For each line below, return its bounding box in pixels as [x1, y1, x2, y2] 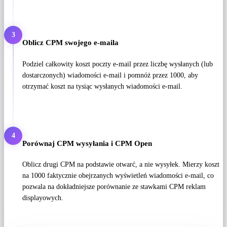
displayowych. [22, 194, 63, 202]
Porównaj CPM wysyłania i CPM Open [22, 138, 152, 147]
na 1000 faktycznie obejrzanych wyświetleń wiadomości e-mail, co [22, 172, 214, 180]
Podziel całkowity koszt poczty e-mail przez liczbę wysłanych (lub [22, 60, 213, 68]
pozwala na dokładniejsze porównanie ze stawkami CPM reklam [22, 183, 206, 191]
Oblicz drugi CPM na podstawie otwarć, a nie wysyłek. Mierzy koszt [22, 161, 219, 169]
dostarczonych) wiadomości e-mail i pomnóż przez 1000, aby [22, 71, 198, 79]
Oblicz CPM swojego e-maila [22, 38, 119, 47]
